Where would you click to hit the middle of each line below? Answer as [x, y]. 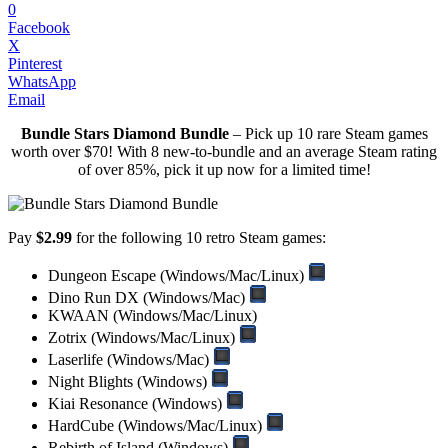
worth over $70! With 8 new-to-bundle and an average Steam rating [224, 151]
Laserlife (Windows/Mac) [130, 359]
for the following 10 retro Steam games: [199, 237]
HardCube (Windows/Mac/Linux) [157, 425]
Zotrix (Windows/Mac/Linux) [143, 337]
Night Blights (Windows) [129, 381]
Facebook [39, 27]
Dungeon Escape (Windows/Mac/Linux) [178, 275]
